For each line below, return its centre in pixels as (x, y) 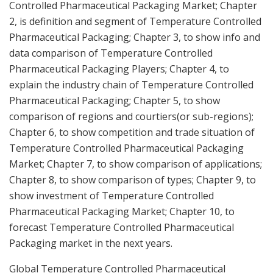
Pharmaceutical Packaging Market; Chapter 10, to (122, 211)
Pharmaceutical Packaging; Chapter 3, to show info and (135, 37)
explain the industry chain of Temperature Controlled (131, 84)
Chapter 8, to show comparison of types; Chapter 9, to (133, 179)
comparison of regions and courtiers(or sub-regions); (131, 116)
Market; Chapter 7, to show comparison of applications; (136, 164)
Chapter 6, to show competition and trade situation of (132, 132)
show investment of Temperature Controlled (112, 195)
